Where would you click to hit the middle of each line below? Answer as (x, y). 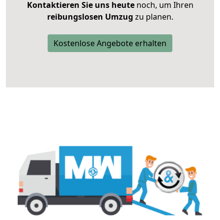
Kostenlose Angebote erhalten (110, 43)
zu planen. (153, 17)
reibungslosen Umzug (90, 17)
